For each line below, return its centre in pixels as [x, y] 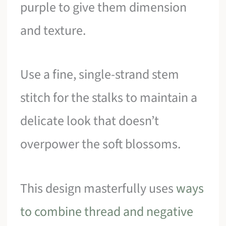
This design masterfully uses [98, 188]
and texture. [53, 30]
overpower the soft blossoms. [101, 144]
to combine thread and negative [107, 211]
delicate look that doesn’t [90, 121]
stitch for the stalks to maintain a [109, 98]
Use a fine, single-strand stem [100, 75]
